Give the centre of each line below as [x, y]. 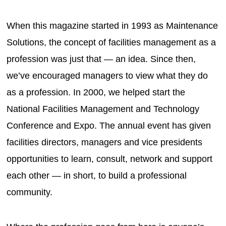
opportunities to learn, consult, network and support [110, 159]
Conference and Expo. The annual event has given [109, 125]
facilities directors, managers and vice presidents [105, 142]
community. [31, 192]
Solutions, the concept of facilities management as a [111, 42]
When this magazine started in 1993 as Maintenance [112, 25]
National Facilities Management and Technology [103, 109]
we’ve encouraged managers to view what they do [107, 75]
